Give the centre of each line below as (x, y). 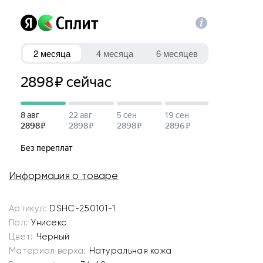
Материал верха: (48, 251)
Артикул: (28, 208)
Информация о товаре (64, 176)
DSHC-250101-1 (82, 208)
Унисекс (49, 222)
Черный (53, 237)
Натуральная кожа (130, 251)
